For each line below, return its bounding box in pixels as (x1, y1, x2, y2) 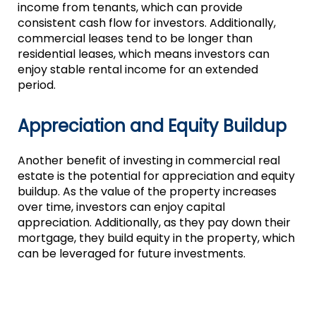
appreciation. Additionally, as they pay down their (17, 214, 291, 231)
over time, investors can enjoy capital (17, 199, 225, 216)
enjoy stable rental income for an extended (17, 61, 258, 78)
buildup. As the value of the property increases (17, 183, 276, 200)
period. (17, 77, 56, 94)
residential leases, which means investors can (17, 46, 269, 63)
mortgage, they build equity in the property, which (17, 230, 295, 247)
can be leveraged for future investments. (17, 245, 245, 262)
